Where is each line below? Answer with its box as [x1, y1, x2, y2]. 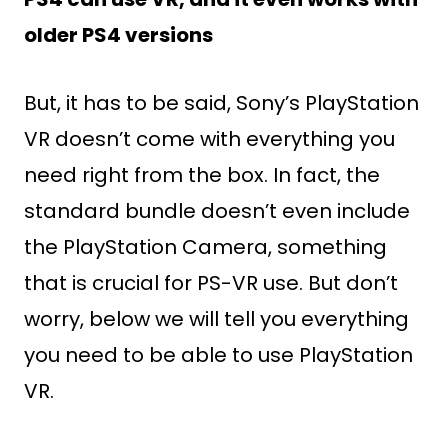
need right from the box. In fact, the [24, 161, 380, 189]
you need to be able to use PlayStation [24, 341, 413, 369]
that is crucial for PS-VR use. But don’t [24, 269, 398, 297]
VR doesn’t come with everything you [24, 125, 395, 153]
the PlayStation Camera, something [24, 233, 387, 261]
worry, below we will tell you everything [24, 305, 409, 333]
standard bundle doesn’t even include [24, 197, 410, 225]
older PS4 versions [24, 21, 213, 49]
